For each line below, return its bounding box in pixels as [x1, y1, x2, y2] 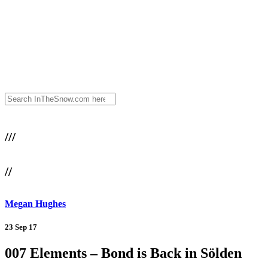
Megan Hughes [5, 198, 66, 209]
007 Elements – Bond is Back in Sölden [5, 245, 242, 261]
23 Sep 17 [5, 222, 37, 232]
